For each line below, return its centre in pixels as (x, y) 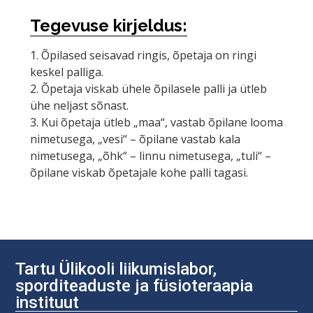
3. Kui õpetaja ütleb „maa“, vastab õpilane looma (156, 122)
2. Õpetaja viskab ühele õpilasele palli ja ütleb (148, 88)
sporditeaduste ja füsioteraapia (134, 285)
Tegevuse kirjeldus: (108, 25)
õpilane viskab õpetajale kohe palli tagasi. (139, 172)
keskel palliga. (66, 72)
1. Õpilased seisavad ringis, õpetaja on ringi (143, 55)
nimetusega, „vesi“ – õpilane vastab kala (135, 139)
